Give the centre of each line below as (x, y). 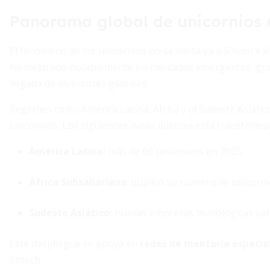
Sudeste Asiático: (71, 213)
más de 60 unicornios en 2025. (174, 151)
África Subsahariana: (79, 182)
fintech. (26, 260)
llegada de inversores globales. (79, 83)
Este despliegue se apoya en (75, 243)
